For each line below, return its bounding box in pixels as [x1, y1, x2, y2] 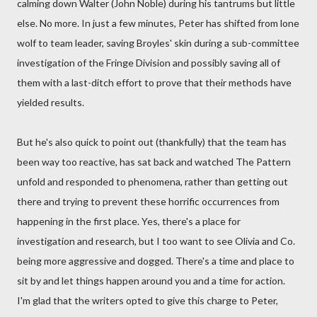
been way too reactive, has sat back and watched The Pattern [17, 156, 291, 168]
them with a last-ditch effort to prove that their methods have [17, 76, 292, 88]
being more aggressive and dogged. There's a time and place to [17, 255, 294, 267]
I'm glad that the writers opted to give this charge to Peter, [17, 294, 278, 306]
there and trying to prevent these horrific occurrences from [17, 195, 279, 207]
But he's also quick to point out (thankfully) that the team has [17, 136, 287, 148]
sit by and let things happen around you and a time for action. [17, 275, 285, 287]
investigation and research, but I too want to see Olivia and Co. [17, 235, 295, 247]
